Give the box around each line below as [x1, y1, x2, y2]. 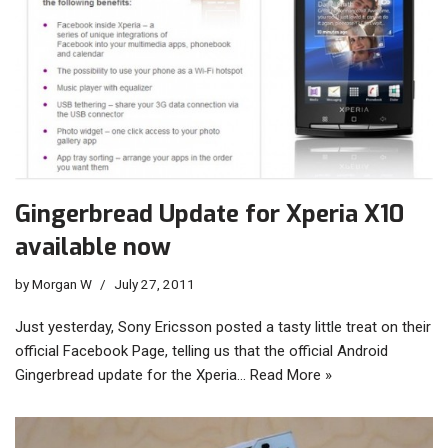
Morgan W [32, 275, 92, 292]
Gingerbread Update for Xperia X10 [15, 197, 404, 230]
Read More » [250, 365, 332, 384]
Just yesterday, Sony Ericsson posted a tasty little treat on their [15, 317, 431, 336]
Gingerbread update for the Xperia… [15, 365, 250, 384]
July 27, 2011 [114, 275, 195, 292]
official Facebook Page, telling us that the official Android [15, 341, 388, 360]
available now [15, 230, 171, 263]
